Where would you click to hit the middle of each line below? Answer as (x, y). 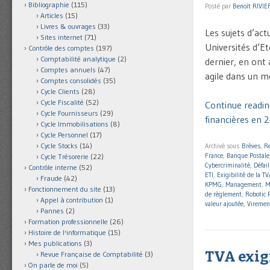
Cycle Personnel (64, 135)
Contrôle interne (53, 168)
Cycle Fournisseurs (69, 113)
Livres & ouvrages (68, 27)
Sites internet (61, 37)
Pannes (52, 211)
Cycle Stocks (59, 146)
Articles (52, 16)
